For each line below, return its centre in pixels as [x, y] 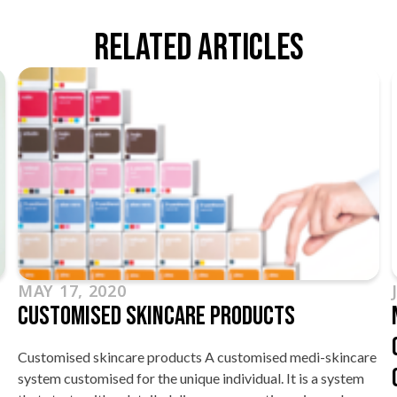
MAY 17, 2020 [72, 290]
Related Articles [198, 48]
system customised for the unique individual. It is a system [191, 378]
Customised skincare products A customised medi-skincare [197, 356]
